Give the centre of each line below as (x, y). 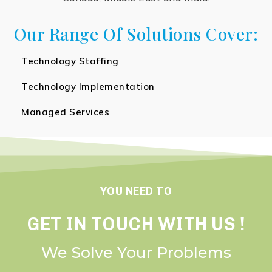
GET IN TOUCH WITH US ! (136, 224)
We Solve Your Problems (136, 253)
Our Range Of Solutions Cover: (136, 34)
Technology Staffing (70, 61)
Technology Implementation (88, 87)
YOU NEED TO (136, 192)
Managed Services (65, 112)
